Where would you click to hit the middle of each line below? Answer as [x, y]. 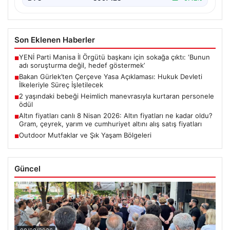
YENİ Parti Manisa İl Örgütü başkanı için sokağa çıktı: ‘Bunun [114, 57]
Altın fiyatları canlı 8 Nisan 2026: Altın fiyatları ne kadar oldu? [116, 116]
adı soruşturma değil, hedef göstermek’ [82, 65]
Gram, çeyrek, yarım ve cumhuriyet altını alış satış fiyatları [110, 124]
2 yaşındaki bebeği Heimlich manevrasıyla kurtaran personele [117, 96]
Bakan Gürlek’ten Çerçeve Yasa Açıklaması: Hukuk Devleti [111, 77]
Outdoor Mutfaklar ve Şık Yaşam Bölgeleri [85, 135]
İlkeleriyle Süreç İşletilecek [61, 85]
